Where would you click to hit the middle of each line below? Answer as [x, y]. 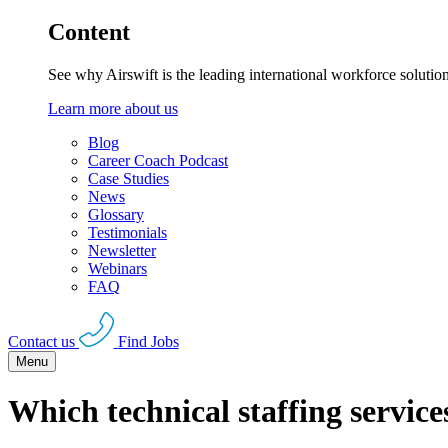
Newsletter [122, 251]
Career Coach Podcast [158, 161]
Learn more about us [113, 109]
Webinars [117, 269]
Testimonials [127, 233]
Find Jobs [148, 341]
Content [89, 32]
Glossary [116, 215]
